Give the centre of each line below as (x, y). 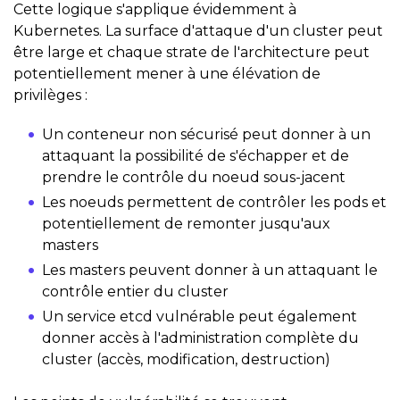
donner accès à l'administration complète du (200, 337)
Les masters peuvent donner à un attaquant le (210, 270)
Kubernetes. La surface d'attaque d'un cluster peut (198, 30)
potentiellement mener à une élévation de (167, 73)
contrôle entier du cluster (135, 291)
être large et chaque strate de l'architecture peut (192, 52)
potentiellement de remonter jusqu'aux (186, 223)
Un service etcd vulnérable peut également (200, 316)
